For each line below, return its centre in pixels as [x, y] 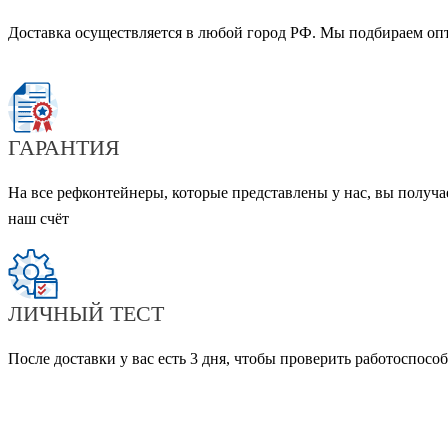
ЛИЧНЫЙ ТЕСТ [86, 314]
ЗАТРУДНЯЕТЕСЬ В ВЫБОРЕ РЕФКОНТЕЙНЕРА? [231, 417]
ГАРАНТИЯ [64, 148]
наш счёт [38, 219]
